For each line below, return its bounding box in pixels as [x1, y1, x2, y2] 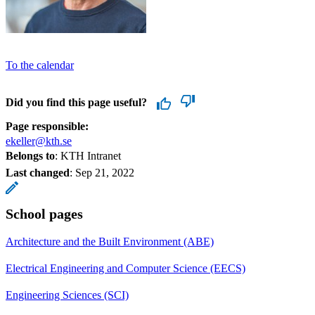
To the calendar [6, 58, 74, 71]
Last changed [6, 166, 70, 179]
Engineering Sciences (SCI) [6, 288, 129, 301]
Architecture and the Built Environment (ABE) [6, 235, 214, 247]
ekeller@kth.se [6, 134, 72, 147]
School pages [6, 205, 83, 221]
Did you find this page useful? [6, 96, 147, 108]
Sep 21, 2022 [75, 166, 134, 179]
